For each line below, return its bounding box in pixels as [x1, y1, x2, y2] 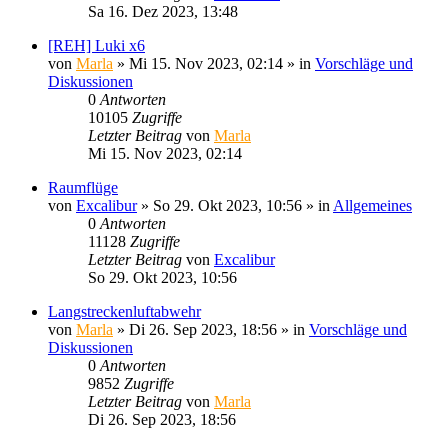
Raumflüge [48, 178, 118, 196]
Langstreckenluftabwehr [48, 302, 201, 320]
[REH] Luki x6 [48, 36, 145, 54]
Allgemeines [333, 196, 412, 214]
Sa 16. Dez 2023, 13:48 [88, 2, 238, 20]
